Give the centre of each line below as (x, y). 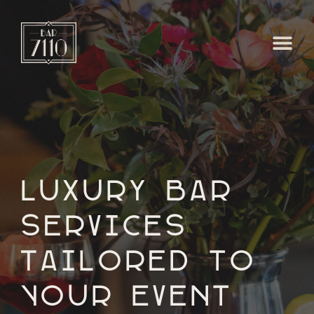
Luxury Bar (128, 192)
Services (105, 227)
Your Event (127, 298)
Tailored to (139, 262)
